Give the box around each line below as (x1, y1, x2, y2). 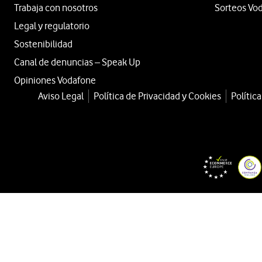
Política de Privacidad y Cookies (94, 89, 221, 102)
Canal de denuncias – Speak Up (14, 56, 140, 68)
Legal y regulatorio (14, 19, 89, 32)
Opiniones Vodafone (14, 74, 96, 86)
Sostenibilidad (14, 37, 73, 50)
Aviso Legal (38, 89, 84, 102)
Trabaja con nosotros (14, 1, 98, 13)
